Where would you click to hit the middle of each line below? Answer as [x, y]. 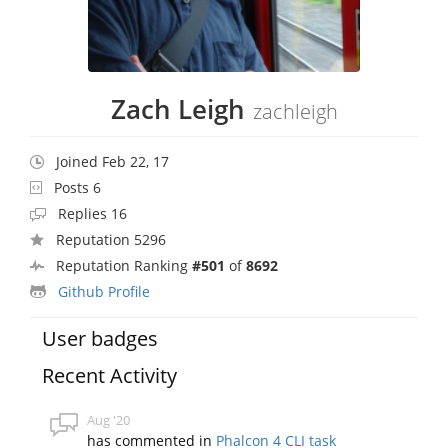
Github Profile [104, 291]
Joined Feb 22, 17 [112, 161]
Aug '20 [109, 419]
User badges [100, 338]
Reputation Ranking [124, 265]
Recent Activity [110, 375]
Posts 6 [77, 187]
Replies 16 [92, 213]
